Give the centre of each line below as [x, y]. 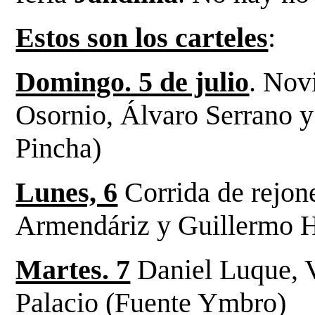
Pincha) [59, 148]
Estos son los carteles [142, 37]
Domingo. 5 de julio [133, 82]
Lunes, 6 [67, 192]
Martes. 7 [73, 269]
